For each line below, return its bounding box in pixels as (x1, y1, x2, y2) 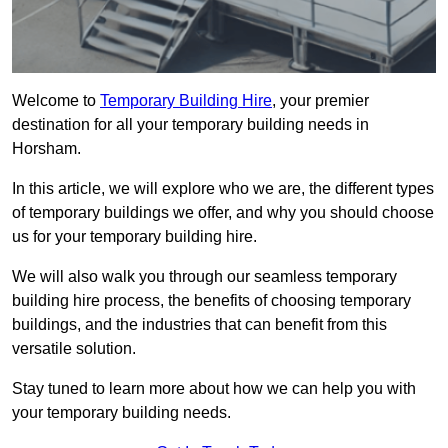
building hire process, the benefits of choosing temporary (12, 292, 411, 310)
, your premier (272, 92, 369, 110)
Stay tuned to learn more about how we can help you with (12, 380, 416, 398)
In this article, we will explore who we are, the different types (12, 180, 434, 198)
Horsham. (12, 140, 81, 158)
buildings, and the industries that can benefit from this (12, 316, 387, 334)
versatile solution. (12, 340, 136, 358)
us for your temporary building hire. (12, 228, 257, 246)
